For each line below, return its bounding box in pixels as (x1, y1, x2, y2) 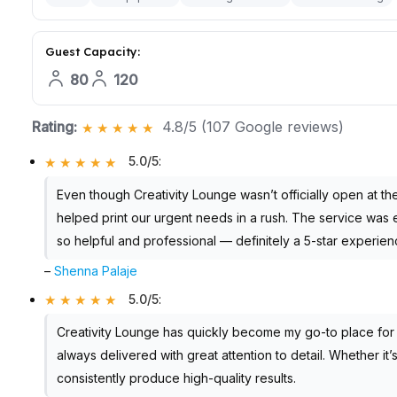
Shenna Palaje (54, 262, 138, 278)
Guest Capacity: (45, 44, 140, 59)
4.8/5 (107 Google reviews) (162, 117, 344, 136)
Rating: (32, 117, 77, 136)
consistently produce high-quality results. (56, 370, 296, 386)
